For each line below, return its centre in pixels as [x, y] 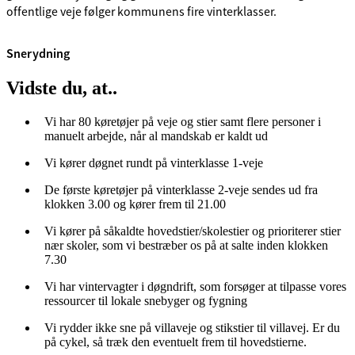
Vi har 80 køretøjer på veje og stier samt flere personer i [183, 122]
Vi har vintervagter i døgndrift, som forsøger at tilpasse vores [195, 287]
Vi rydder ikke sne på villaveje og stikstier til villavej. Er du [192, 328]
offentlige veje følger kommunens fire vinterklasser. [141, 11]
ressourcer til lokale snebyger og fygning [146, 301]
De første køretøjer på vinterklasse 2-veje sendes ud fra [181, 190]
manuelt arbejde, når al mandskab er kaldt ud [156, 136]
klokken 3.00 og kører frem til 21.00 [135, 204]
